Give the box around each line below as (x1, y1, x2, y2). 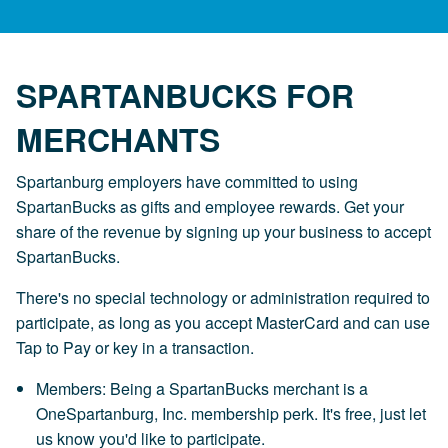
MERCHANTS (16, 115, 220, 162)
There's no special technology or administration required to (16, 285, 430, 309)
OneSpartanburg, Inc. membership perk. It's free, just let (36, 401, 426, 425)
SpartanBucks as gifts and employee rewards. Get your (16, 194, 404, 218)
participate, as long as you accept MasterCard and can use (16, 310, 430, 334)
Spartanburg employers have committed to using (16, 169, 358, 193)
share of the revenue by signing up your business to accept (16, 219, 431, 243)
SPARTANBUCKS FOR (16, 71, 354, 118)
